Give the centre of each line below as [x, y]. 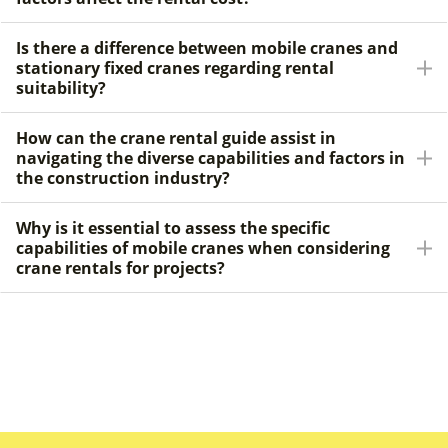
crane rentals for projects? [120, 268]
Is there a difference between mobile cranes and [207, 48]
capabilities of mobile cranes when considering [203, 248]
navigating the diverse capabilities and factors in [210, 158]
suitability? [61, 88]
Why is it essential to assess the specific [173, 228]
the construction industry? [123, 178]
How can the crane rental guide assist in [176, 138]
